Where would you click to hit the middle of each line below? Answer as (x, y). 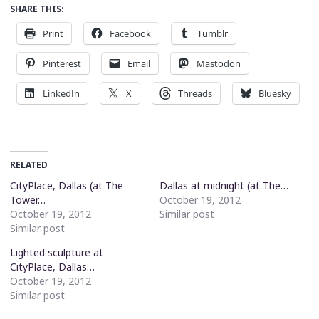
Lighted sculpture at (57, 253)
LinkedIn (62, 94)
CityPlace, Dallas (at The (67, 186)
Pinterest (62, 64)
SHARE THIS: (37, 9)
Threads (195, 94)
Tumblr (213, 34)
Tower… (28, 200)
